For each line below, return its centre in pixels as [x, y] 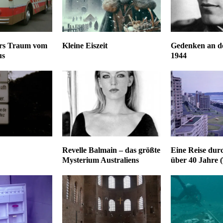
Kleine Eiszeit [85, 45]
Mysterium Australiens [100, 160]
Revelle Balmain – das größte [111, 150]
